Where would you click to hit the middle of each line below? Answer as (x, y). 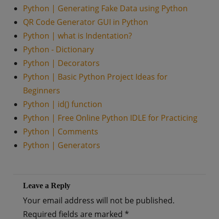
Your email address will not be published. (99, 200)
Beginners (41, 90)
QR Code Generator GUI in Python (85, 22)
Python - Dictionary (58, 49)
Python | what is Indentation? (77, 36)
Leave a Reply (46, 186)
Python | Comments (60, 131)
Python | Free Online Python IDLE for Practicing (110, 118)
